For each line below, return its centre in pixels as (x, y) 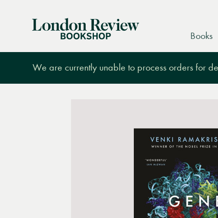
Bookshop (50, 49)
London (45, 24)
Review (45, 36)
